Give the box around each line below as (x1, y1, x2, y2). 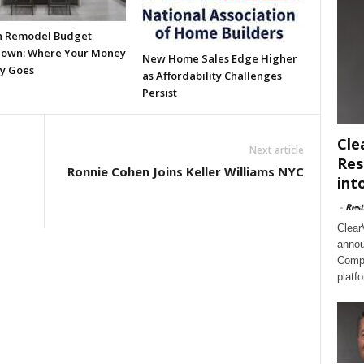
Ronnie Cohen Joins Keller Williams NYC (67, 163, 304, 180)
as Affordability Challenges (141, 68, 282, 83)
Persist (141, 85, 177, 100)
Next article (249, 143, 304, 157)
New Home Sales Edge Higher (141, 51, 297, 66)
